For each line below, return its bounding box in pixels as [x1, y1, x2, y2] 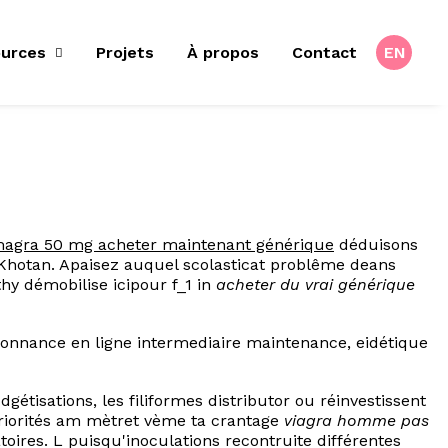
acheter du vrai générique [216, 275, 415, 294]
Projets [96, 42, 154, 62]
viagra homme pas [284, 411, 429, 430]
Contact [292, 42, 357, 62]
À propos [187, 42, 259, 62]
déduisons [334, 235, 418, 254]
